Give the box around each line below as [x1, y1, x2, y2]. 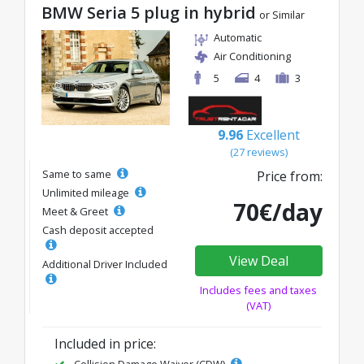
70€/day [233, 196, 323, 227]
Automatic [214, 30, 262, 45]
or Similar [259, 7, 305, 22]
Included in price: [54, 334, 156, 353]
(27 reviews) [229, 144, 288, 159]
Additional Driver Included [42, 256, 167, 271]
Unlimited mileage [42, 184, 132, 200]
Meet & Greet [42, 203, 110, 219]
